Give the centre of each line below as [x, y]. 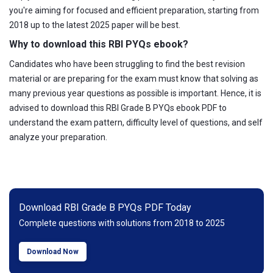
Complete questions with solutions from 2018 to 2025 [122, 223]
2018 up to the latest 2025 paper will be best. [96, 25]
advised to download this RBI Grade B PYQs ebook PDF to [118, 108]
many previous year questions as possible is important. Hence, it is [135, 93]
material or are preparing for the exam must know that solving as [134, 79]
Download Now [53, 252]
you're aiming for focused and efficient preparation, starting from [134, 10]
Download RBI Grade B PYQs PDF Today [105, 207]
